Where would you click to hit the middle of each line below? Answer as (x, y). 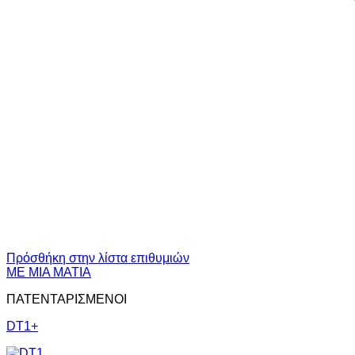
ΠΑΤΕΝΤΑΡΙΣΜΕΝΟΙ (67, 299)
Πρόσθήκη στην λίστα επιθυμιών (98, 258)
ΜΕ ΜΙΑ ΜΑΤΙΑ (49, 272)
